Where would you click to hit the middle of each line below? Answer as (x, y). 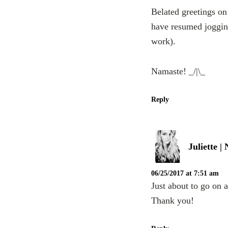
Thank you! (173, 201)
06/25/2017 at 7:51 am (185, 174)
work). (163, 41)
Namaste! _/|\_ (178, 72)
